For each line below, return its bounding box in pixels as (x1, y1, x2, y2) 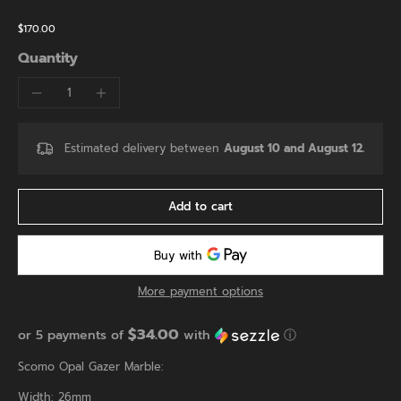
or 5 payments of (18, 325, 128, 345)
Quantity (18, 47, 78, 70)
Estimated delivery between (64, 140, 224, 158)
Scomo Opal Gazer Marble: (18, 357, 164, 375)
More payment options (138, 282, 263, 300)
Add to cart (168, 198, 233, 216)
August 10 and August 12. (224, 140, 364, 158)
